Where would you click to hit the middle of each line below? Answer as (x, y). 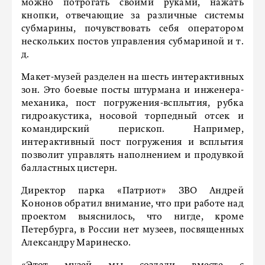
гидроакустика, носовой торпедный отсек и (132, 117)
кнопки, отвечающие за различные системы (132, 16)
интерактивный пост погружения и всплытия (132, 143)
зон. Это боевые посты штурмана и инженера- (132, 91)
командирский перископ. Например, (132, 130)
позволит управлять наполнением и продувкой (132, 156)
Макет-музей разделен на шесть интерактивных (132, 77)
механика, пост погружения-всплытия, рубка (132, 104)
